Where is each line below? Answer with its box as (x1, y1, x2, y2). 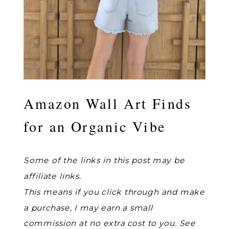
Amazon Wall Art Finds (24, 94, 192, 113)
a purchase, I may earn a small (24, 202, 153, 213)
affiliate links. (24, 171, 81, 181)
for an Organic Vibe (24, 117, 166, 136)
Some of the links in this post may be (24, 155, 185, 166)
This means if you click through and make (24, 187, 205, 197)
